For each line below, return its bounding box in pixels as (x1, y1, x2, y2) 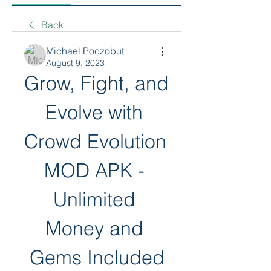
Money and (45, 217, 143, 240)
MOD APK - (44, 158, 145, 182)
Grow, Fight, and (24, 71, 169, 95)
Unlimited (53, 188, 135, 211)
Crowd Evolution (24, 129, 166, 153)
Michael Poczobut (46, 45, 124, 57)
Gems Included (29, 246, 165, 269)
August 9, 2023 (46, 57, 105, 68)
